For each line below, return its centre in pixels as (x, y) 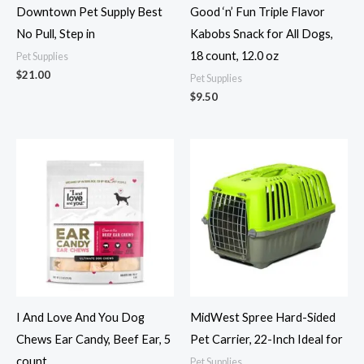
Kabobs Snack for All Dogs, (262, 33)
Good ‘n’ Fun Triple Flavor (258, 11)
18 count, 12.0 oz (234, 55)
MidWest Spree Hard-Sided (263, 318)
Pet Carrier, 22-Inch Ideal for (266, 340)
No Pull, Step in (56, 33)
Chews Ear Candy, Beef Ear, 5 (93, 340)
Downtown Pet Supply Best (89, 11)
